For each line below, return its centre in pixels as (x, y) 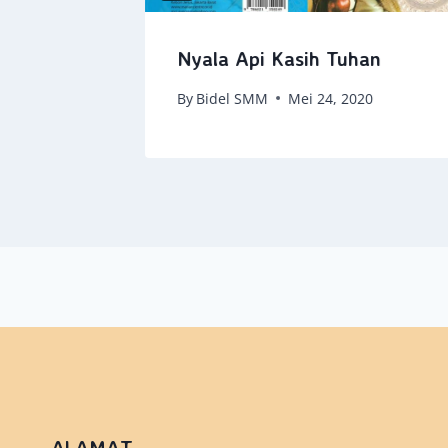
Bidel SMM (232, 98)
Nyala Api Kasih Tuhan (279, 58)
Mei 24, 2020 (331, 98)
